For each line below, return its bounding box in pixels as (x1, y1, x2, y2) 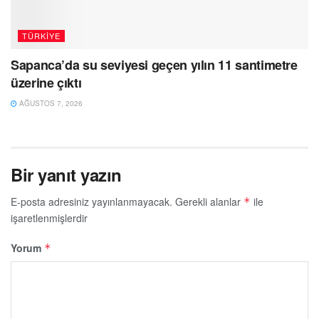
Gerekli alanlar (175, 194, 244, 209)
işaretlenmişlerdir (11, 210, 88, 225)
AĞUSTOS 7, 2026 (17, 98, 83, 108)
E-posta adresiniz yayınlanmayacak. (11, 194, 172, 209)
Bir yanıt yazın (11, 162, 122, 187)
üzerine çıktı (11, 73, 82, 92)
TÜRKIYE (22, 29, 61, 41)
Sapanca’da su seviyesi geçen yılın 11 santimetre (11, 55, 298, 74)
